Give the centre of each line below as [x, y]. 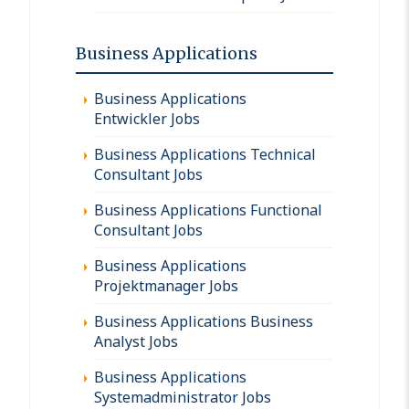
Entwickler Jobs [147, 118]
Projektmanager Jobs [166, 285]
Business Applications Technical [205, 154]
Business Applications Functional [208, 210]
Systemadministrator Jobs [183, 397]
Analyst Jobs [136, 341]
